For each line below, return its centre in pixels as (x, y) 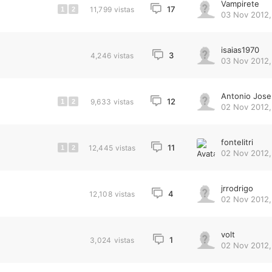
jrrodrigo (237, 188)
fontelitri (237, 142)
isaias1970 (240, 50)
